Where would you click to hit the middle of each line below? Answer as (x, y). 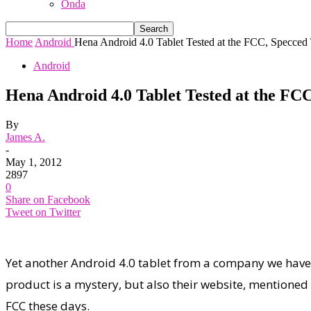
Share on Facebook (48, 199)
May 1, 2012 (34, 162)
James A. (25, 137)
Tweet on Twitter (43, 212)
